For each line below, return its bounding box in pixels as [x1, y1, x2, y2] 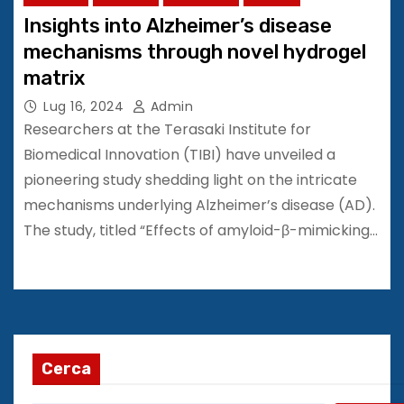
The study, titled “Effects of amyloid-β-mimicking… [23, 219, 378, 241]
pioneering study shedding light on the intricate [23, 169, 357, 190]
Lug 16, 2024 [43, 96, 124, 115]
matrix [23, 65, 85, 90]
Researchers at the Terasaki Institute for [23, 118, 311, 140]
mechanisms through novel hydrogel [23, 39, 366, 64]
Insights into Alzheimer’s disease [23, 13, 332, 38]
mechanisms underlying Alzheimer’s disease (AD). [23, 194, 375, 216]
